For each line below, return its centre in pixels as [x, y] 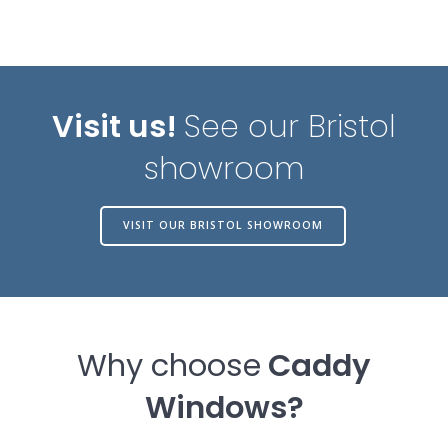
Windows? [224, 407]
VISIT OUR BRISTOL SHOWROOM [222, 225]
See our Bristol [290, 126]
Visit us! [118, 126]
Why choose [169, 365]
